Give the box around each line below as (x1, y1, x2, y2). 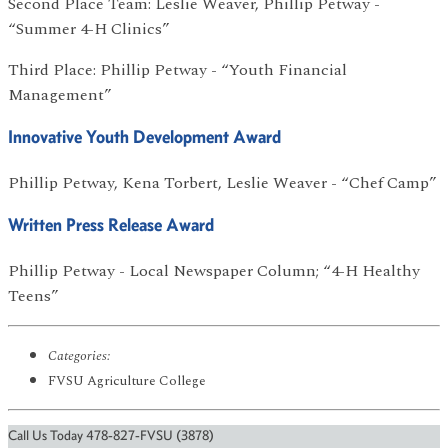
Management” (8, 83, 112, 108)
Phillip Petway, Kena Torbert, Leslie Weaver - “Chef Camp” (8, 171, 437, 196)
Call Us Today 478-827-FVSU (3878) (8, 426, 214, 444)
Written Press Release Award (8, 212, 214, 236)
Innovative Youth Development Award (8, 125, 281, 149)
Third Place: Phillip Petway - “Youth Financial (8, 58, 347, 83)
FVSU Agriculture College (48, 370, 206, 391)
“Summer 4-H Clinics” (8, 17, 170, 42)
